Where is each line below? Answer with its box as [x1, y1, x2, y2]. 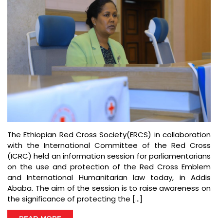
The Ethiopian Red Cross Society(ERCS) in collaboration [7, 129, 211, 140]
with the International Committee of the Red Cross [7, 140, 211, 151]
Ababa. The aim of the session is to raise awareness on [7, 183, 211, 194]
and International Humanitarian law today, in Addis [7, 172, 211, 183]
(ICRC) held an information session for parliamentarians [7, 151, 211, 162]
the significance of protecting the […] [7, 194, 143, 204]
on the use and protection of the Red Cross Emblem [7, 162, 211, 172]
